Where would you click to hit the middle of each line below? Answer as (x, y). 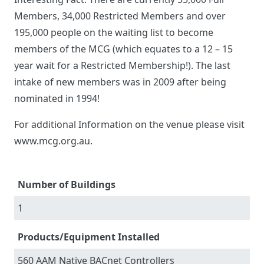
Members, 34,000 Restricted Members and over (120, 16)
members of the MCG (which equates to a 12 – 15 (123, 49)
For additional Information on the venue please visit (129, 125)
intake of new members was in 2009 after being (120, 82)
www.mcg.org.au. (53, 141)
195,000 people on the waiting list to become (114, 33)
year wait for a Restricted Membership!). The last (122, 66)
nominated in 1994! (57, 99)
